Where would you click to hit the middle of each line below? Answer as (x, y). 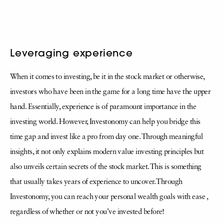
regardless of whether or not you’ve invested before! (87, 212)
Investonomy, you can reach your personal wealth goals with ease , (109, 197)
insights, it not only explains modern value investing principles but (107, 152)
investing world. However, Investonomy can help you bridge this (105, 122)
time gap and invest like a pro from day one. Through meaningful (106, 137)
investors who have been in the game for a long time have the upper (110, 92)
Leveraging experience (71, 52)
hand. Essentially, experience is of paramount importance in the (103, 107)
